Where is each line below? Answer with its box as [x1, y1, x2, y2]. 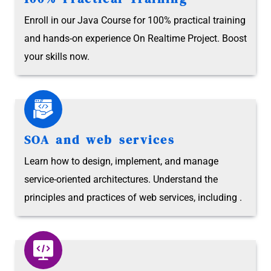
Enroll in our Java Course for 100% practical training [24, 14, 246, 26]
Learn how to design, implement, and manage [24, 155, 218, 167]
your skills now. [24, 50, 90, 62]
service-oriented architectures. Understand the [24, 173, 218, 185]
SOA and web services [24, 131, 175, 148]
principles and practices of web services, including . [24, 191, 242, 203]
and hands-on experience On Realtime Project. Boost [24, 32, 247, 44]
